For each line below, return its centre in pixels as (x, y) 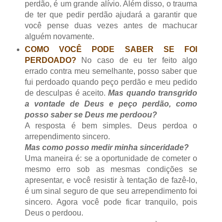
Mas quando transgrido (153, 93)
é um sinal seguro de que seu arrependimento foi (111, 191)
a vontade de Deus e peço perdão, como (111, 104)
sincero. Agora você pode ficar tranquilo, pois (111, 202)
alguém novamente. (59, 36)
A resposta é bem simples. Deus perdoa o (111, 125)
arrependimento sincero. (67, 136)
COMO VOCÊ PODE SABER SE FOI (111, 49)
